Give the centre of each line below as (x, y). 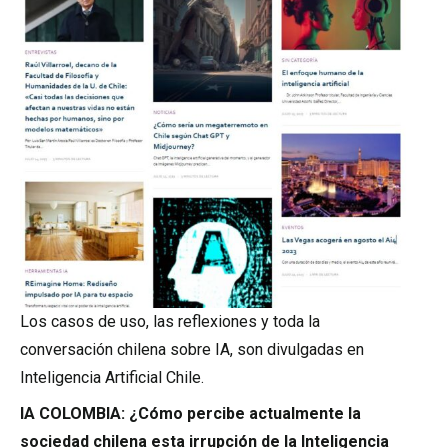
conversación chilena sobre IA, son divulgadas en (192, 349)
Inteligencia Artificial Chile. (112, 377)
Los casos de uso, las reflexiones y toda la (170, 321)
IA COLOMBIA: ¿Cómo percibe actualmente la (190, 413)
